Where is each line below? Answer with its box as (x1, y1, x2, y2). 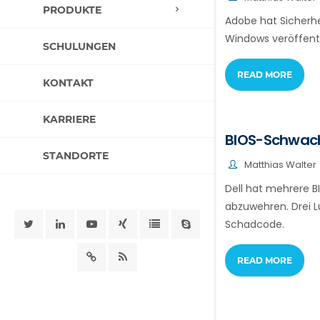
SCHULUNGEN (43, 40, 116, 53)
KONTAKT (43, 76, 94, 89)
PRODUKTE (43, 4, 101, 16)
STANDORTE (43, 149, 109, 162)
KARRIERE (43, 113, 96, 126)
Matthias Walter (244, 158, 316, 172)
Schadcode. (225, 216, 284, 231)
